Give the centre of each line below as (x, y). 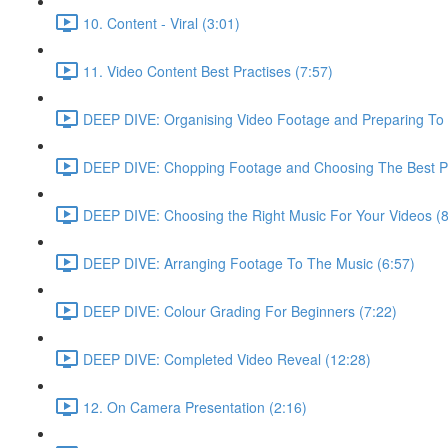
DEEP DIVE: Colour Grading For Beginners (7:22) (240, 310)
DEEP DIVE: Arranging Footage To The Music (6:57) (249, 262)
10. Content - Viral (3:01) (161, 22)
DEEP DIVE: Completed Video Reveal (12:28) (227, 358)
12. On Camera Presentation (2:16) (195, 406)
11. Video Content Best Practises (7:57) (208, 70)
